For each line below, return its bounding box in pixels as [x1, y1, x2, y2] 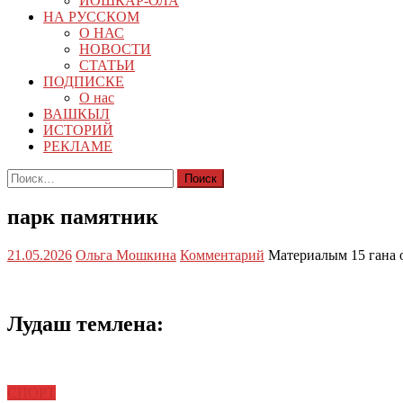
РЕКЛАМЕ [43, 138, 112, 154]
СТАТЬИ [79, 57, 135, 73]
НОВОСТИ [79, 40, 151, 57]
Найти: [6, 167, 49, 184]
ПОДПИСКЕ [43, 73, 124, 89]
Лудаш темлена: [7, 312, 164, 336]
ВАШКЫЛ [43, 105, 110, 121]
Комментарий [180, 247, 264, 264]
